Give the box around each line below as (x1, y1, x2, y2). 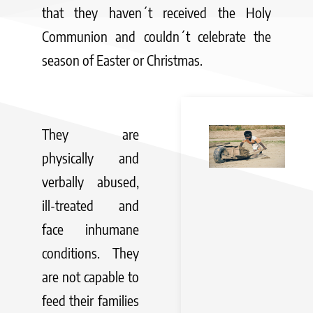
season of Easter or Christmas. (42, 50, 203, 68)
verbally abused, (42, 172, 139, 190)
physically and (42, 148, 139, 166)
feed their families (42, 291, 139, 309)
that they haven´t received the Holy (42, 3, 271, 21)
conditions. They (42, 243, 139, 261)
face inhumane (42, 219, 139, 238)
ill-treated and (42, 196, 139, 214)
